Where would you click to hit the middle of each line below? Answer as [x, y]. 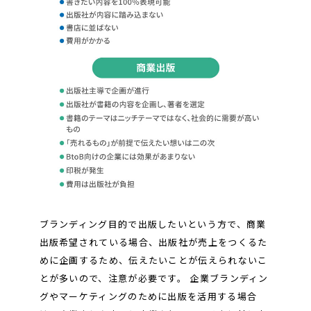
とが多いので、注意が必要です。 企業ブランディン [154, 278]
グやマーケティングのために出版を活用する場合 [148, 296]
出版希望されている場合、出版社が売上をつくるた [153, 242]
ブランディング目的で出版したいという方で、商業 [153, 224]
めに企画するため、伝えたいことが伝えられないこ [153, 260]
